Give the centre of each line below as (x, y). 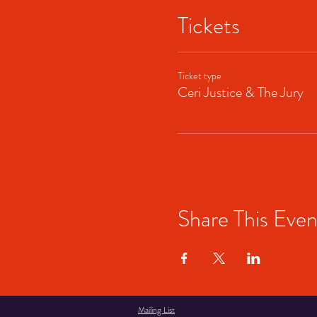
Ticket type (199, 75)
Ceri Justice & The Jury (240, 92)
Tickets (208, 25)
